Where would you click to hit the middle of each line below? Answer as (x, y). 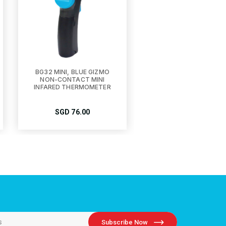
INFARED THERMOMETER (72, 87)
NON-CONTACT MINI (72, 79)
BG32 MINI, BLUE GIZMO (72, 72)
